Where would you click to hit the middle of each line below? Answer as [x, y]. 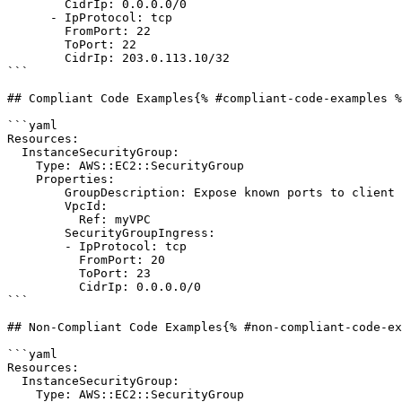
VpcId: [36, 206]
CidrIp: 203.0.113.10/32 [36, 58]
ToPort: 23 [43, 273]
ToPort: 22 [36, 44]
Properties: [22, 179]
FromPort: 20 [43, 260]
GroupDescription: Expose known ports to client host [36, 192]
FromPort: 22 [36, 31]
